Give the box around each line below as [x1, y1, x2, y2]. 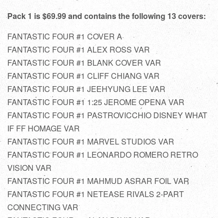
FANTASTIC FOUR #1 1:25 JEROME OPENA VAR [7, 96, 184, 108]
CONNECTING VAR [7, 201, 78, 213]
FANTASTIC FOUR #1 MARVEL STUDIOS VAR [7, 135, 174, 147]
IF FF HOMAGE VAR [7, 122, 80, 134]
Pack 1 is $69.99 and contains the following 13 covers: [7, 10, 206, 21]
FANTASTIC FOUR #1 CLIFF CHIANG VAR [7, 70, 160, 81]
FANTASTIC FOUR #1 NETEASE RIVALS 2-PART [7, 188, 184, 200]
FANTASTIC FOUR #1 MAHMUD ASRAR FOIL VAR [7, 175, 189, 186]
